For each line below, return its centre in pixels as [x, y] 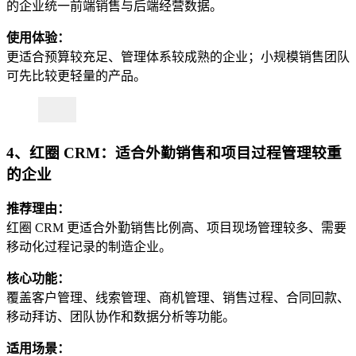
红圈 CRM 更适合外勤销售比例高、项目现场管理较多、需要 [176, 228]
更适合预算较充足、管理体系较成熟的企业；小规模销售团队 [178, 57]
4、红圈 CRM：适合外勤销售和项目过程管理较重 [174, 153]
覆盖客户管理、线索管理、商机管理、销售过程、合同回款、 [178, 298]
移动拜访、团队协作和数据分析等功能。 [121, 317]
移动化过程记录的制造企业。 [89, 247]
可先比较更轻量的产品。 [76, 76]
